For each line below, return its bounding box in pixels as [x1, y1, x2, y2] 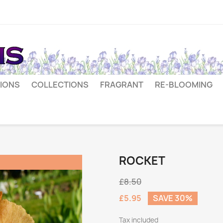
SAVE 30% [153, 193, 193, 204]
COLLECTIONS [31, 79, 89, 90]
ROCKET [119, 153, 165, 168]
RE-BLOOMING [155, 79, 213, 90]
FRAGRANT [100, 79, 143, 90]
